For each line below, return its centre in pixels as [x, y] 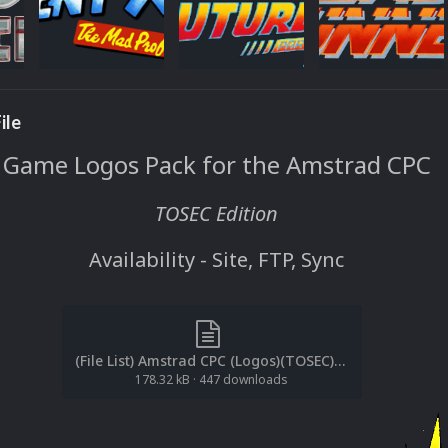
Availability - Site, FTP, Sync [216, 259]
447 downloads [243, 379]
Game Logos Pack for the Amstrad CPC [216, 164]
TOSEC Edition [216, 213]
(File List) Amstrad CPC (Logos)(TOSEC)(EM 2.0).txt [339, 360]
